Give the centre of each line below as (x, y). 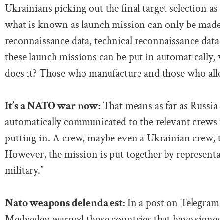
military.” (24, 170)
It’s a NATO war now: (53, 106)
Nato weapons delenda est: (65, 203)
